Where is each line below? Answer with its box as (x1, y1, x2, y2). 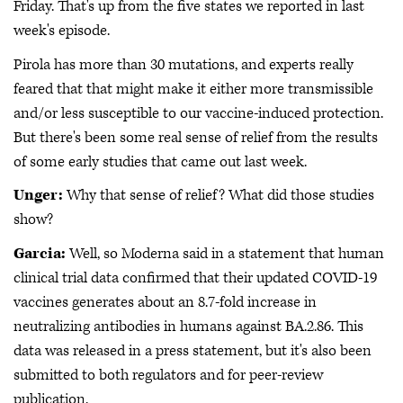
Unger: (13, 185, 63, 205)
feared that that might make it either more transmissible (13, 78, 373, 99)
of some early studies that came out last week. (13, 151, 307, 172)
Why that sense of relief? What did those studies (63, 185, 374, 205)
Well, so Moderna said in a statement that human (66, 243, 384, 264)
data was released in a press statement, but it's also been (13, 340, 372, 361)
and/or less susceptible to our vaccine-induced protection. (13, 103, 383, 123)
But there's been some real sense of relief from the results (13, 127, 378, 148)
